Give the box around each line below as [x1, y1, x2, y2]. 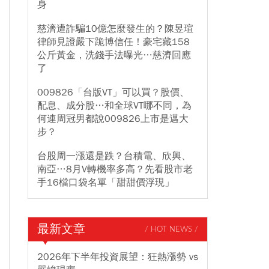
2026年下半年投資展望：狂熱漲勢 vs [37, 251, 198, 263]
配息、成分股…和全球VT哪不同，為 [37, 100, 192, 112]
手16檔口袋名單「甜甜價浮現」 [37, 177, 174, 189]
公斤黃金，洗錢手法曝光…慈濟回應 [37, 49, 191, 61]
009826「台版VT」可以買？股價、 [37, 86, 189, 98]
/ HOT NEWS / [145, 225, 198, 234]
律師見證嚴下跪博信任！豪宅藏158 [37, 36, 190, 48]
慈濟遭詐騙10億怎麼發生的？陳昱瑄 [37, 23, 193, 35]
